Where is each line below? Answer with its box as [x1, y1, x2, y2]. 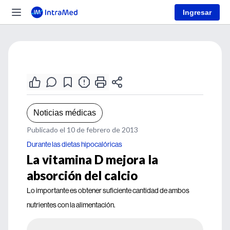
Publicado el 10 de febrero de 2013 [27, 125, 138, 134]
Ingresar [183, 8, 212, 16]
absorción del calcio [27, 168, 138, 183]
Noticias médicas [33, 108, 96, 117]
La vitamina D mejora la [27, 152, 158, 167]
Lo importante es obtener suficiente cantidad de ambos [27, 186, 189, 195]
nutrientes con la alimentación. [27, 200, 116, 209]
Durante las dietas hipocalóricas [27, 140, 122, 149]
